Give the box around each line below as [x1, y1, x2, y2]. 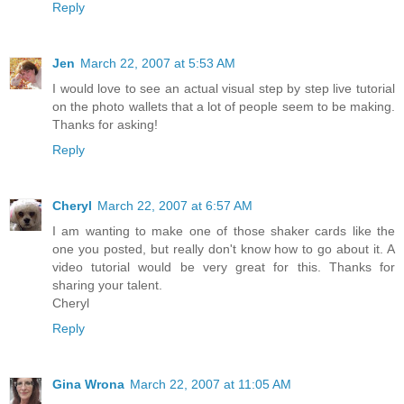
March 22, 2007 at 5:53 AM [80, 55, 235, 70]
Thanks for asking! [52, 116, 158, 132]
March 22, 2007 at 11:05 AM [130, 376, 291, 391]
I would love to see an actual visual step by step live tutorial [52, 80, 395, 96]
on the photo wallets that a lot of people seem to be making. [52, 98, 395, 114]
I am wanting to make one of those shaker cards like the [52, 223, 395, 238]
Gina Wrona [52, 376, 124, 391]
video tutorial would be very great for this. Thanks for [52, 259, 395, 274]
